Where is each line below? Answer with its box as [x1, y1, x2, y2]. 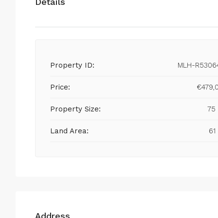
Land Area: [50, 127, 89, 136]
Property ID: [50, 61, 94, 70]
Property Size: [50, 105, 101, 114]
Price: [50, 83, 70, 92]
